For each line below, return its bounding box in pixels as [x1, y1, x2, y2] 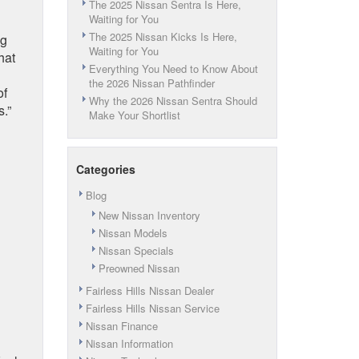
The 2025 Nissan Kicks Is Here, [88, 29, 237, 44]
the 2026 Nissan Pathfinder [88, 75, 215, 91]
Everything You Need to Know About [88, 61, 258, 76]
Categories [75, 161, 135, 177]
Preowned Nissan [98, 260, 179, 276]
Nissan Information [85, 336, 173, 351]
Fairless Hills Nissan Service [85, 301, 220, 316]
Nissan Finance [85, 318, 158, 333]
